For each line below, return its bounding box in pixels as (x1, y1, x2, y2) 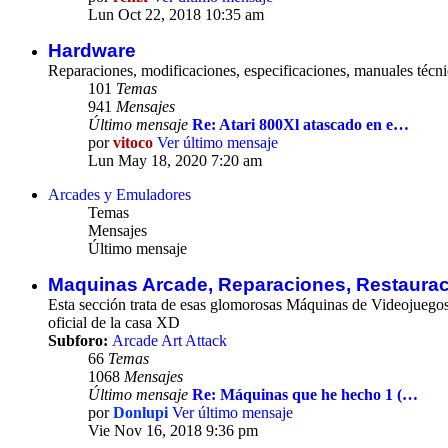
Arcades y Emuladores (48, 186, 191, 204)
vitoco (113, 134, 153, 152)
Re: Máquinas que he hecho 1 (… (192, 386, 418, 404)
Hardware (48, 40, 136, 62)
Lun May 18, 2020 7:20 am (88, 152, 262, 170)
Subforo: (48, 332, 108, 350)
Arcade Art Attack (112, 332, 227, 350)
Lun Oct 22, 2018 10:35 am (88, 6, 264, 24)
